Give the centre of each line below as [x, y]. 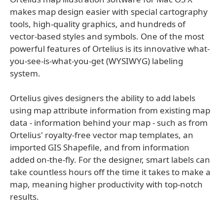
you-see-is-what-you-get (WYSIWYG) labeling [96, 61]
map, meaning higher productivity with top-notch [106, 184]
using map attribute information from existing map [110, 110]
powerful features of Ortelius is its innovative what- [110, 49]
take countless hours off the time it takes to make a [110, 172]
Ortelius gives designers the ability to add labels [103, 98]
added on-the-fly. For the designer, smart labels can [110, 160]
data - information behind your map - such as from [109, 123]
